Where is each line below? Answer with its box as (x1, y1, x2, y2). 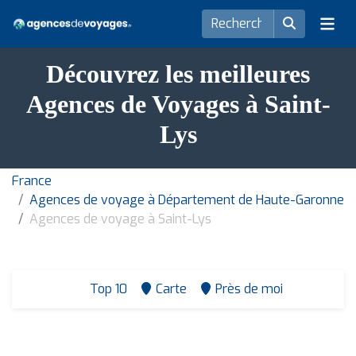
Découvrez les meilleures (46, 60, 310, 88)
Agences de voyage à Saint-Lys (29, 211, 211, 227)
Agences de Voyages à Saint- (25, 90, 331, 118)
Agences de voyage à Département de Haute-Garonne (29, 192, 344, 208)
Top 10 (86, 281, 127, 297)
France (12, 172, 52, 189)
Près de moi (215, 281, 283, 297)
